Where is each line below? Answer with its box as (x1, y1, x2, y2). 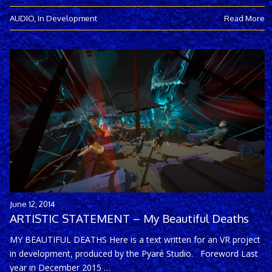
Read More (224, 12, 265, 23)
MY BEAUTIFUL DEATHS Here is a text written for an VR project (10, 233, 260, 245)
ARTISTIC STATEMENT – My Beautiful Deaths (10, 211, 249, 225)
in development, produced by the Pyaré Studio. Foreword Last (10, 247, 258, 259)
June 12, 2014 (10, 198, 55, 209)
